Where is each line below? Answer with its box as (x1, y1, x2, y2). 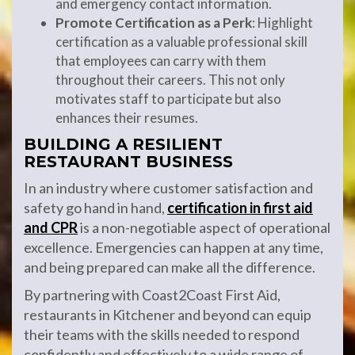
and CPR (24, 219, 78, 237)
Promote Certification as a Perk (55, 14, 252, 32)
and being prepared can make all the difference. (24, 258, 315, 277)
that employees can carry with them (55, 52, 266, 70)
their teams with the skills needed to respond (24, 326, 300, 344)
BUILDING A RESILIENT (24, 135, 223, 155)
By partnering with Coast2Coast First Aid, (24, 286, 281, 304)
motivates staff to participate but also (55, 90, 281, 108)
